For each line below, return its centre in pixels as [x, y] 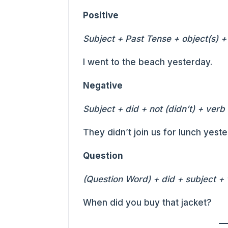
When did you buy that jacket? [148, 202]
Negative [103, 85]
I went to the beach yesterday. [148, 62]
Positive [101, 15]
